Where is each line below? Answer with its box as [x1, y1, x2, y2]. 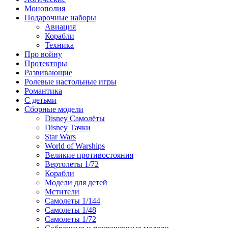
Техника [45, 41, 74, 50]
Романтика [24, 87, 62, 96]
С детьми [24, 96, 56, 105]
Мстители [45, 187, 79, 196]
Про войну [24, 50, 62, 59]
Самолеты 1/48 [45, 206, 96, 215]
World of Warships [45, 141, 105, 151]
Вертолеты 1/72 [45, 160, 99, 169]
